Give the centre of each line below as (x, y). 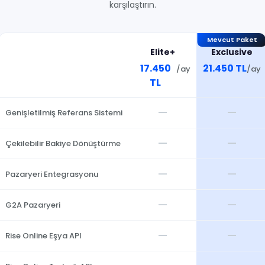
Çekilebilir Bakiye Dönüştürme (63, 144)
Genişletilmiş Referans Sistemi (64, 113)
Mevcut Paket (232, 40)
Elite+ (162, 52)
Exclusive (232, 52)
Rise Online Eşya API (43, 236)
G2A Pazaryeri (33, 205)
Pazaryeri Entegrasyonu (52, 174)
